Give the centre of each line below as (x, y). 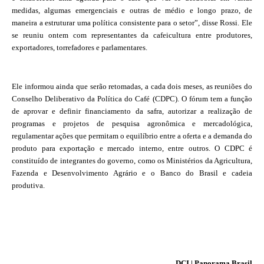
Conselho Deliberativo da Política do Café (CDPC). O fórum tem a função (132, 99)
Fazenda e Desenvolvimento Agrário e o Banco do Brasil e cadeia (132, 173)
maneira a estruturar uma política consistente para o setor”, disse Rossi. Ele (132, 23)
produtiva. (28, 185)
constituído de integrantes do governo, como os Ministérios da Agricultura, (132, 161)
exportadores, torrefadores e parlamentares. (80, 47)
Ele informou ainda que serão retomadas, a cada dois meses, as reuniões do (132, 86)
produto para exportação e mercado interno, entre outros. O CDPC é (132, 148)
